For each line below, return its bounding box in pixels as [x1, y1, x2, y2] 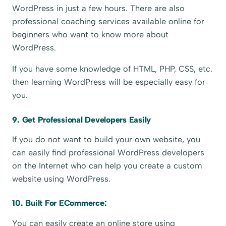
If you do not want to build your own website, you [12, 134, 201, 144]
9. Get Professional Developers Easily [12, 115, 151, 125]
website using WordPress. [12, 174, 111, 184]
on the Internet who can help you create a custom [12, 160, 203, 171]
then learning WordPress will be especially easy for [12, 77, 206, 87]
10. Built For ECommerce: [12, 198, 107, 208]
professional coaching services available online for [12, 17, 205, 26]
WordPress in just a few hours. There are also [12, 4, 185, 13]
